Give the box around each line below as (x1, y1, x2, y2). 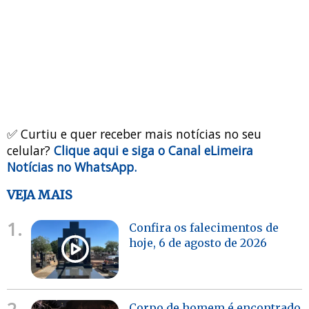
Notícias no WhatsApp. (7, 158, 137, 175)
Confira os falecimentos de (129, 220, 279, 235)
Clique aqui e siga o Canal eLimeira (54, 141, 253, 159)
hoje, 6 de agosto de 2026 (129, 235, 268, 250)
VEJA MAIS (7, 186, 72, 203)
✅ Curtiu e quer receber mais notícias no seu (7, 125, 261, 142)
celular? (7, 141, 54, 159)
